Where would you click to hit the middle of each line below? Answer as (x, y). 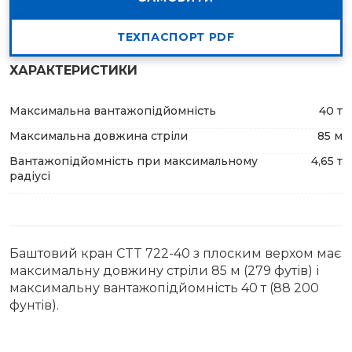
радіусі (30, 176)
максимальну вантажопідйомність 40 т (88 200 (164, 288)
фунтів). (34, 306)
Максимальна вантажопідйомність (113, 111)
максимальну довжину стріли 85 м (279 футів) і (164, 271)
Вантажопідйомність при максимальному (134, 161)
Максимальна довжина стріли (99, 136)
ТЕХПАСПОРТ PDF (176, 37)
